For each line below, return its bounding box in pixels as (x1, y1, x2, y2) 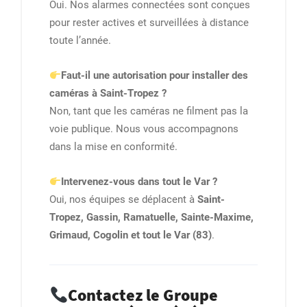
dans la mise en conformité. (49, 140, 177, 153)
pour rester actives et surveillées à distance (49, 16, 249, 29)
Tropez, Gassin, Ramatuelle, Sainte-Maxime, (49, 211, 254, 224)
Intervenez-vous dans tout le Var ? (61, 175, 218, 188)
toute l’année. (49, 34, 111, 47)
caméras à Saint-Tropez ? (49, 87, 167, 100)
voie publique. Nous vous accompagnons (49, 123, 238, 136)
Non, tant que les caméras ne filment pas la (49, 105, 248, 118)
